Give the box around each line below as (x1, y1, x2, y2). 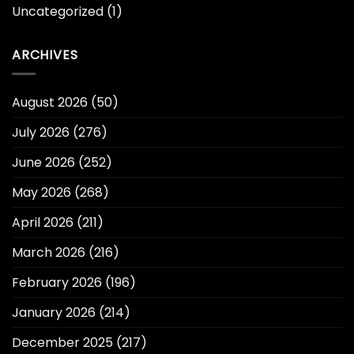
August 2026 (12, 93, 88, 112)
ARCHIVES (12, 45, 78, 64)
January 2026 (12, 303, 96, 322)
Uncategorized (12, 2, 104, 21)
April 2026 (12, 213, 73, 232)
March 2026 (12, 243, 85, 262)
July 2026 (12, 123, 70, 142)
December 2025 (12, 333, 113, 352)
